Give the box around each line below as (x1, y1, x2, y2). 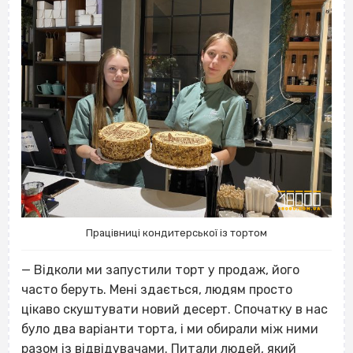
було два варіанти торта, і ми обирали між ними (21, 321, 318, 337)
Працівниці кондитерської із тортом (86, 227, 267, 240)
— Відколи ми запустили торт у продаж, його (21, 262, 299, 278)
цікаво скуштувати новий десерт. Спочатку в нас (21, 302, 328, 318)
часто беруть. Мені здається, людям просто (21, 282, 292, 298)
